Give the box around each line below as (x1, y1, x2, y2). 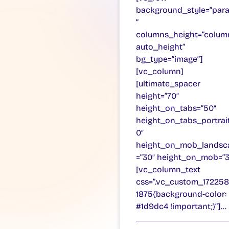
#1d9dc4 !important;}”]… (136, 201, 226, 211)
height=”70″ (136, 90, 179, 101)
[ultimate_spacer (136, 78, 200, 88)
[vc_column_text (136, 164, 200, 174)
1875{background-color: (136, 189, 226, 199)
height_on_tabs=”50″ (136, 103, 216, 113)
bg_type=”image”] (136, 54, 203, 64)
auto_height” (136, 41, 185, 52)
